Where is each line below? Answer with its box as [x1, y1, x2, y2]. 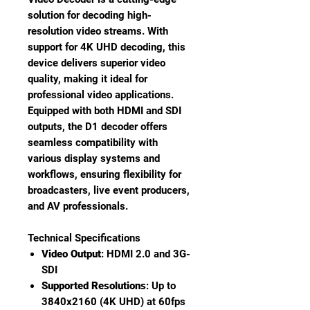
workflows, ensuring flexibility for [28, 168, 181, 181]
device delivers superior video [28, 57, 165, 70]
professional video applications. [28, 89, 174, 102]
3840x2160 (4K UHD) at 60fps [42, 295, 185, 309]
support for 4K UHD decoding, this [28, 41, 185, 54]
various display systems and [28, 152, 160, 165]
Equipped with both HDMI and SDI [28, 104, 181, 118]
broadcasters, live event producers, [28, 184, 190, 197]
